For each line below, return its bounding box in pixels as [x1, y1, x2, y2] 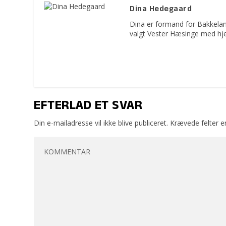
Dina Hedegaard [130, 3, 192, 16]
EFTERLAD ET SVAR [34, 96, 143, 117]
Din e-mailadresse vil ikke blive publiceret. [34, 118, 168, 128]
